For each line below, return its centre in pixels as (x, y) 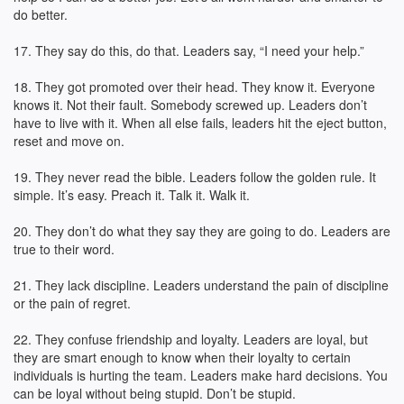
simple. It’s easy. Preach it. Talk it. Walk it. (132, 195)
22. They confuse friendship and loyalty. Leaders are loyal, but (191, 339)
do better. (41, 14)
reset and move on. (69, 141)
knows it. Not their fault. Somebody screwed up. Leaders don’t (190, 105)
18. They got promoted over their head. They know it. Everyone (194, 87)
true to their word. (64, 249)
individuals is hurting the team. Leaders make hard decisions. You (201, 375)
